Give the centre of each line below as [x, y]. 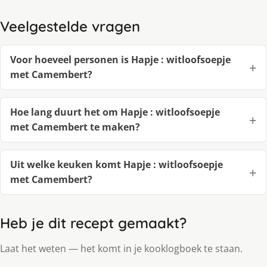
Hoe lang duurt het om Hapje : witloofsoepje [115, 112]
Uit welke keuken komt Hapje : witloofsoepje [117, 165]
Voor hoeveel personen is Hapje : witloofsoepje [120, 60]
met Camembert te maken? [75, 127]
